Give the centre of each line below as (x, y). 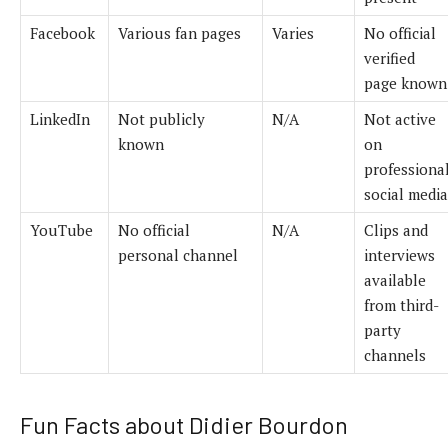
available (395, 279)
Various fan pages (179, 32)
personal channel (178, 254)
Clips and (396, 229)
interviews (399, 254)
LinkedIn (60, 118)
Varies (293, 32)
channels (395, 354)
